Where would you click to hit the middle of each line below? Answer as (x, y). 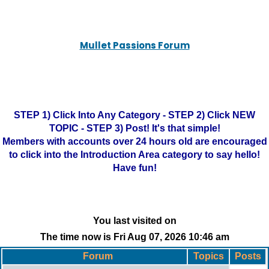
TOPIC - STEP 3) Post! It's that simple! (134, 128)
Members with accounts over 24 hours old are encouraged (134, 141)
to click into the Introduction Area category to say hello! (134, 155)
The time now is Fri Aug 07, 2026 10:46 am (134, 237)
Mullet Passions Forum (134, 45)
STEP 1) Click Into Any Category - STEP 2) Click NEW (134, 115)
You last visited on (134, 221)
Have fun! (134, 168)
